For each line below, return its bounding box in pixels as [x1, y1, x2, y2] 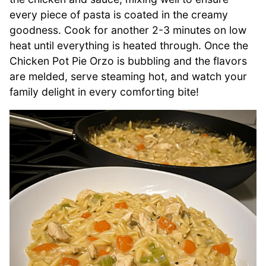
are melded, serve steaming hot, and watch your [9, 69, 247, 83]
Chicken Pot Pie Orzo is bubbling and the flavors [9, 54, 247, 67]
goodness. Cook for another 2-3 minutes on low [9, 23, 246, 36]
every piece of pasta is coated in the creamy [9, 8, 228, 21]
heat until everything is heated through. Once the [9, 39, 248, 52]
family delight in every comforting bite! [9, 85, 199, 98]
